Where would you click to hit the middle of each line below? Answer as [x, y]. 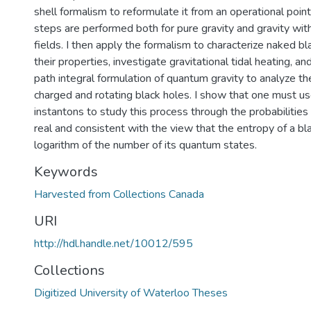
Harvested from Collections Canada [119, 194]
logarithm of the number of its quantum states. [145, 145]
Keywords [66, 172]
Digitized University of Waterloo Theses [131, 293]
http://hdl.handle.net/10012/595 [114, 244]
